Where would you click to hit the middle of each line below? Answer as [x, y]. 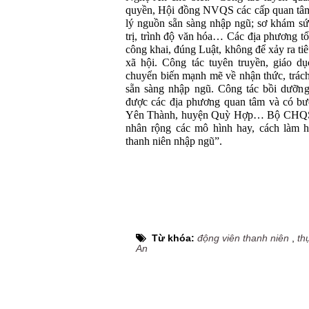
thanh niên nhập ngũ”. [174, 141]
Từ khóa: [175, 238]
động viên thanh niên [243, 238]
